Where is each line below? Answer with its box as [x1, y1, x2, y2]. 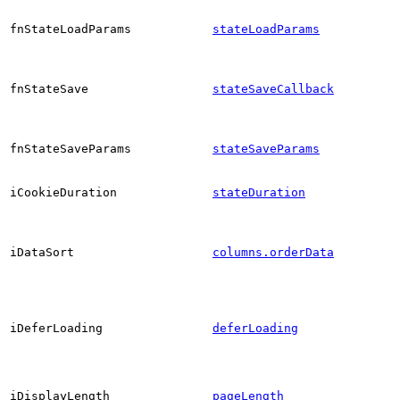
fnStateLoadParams [10, 21, 131, 36]
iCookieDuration [10, 185, 117, 199]
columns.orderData [212, 245, 334, 259]
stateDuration [212, 185, 305, 199]
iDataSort [10, 245, 74, 259]
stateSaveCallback [212, 81, 334, 96]
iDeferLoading [10, 321, 103, 335]
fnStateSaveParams [10, 141, 131, 155]
